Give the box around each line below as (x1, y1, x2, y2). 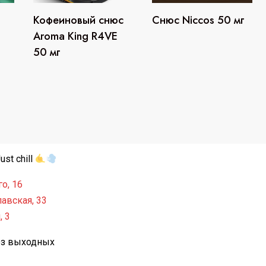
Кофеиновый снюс (33, 12, 123, 28)
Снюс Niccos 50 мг (152, 12, 245, 28)
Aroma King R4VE (33, 28, 118, 45)
